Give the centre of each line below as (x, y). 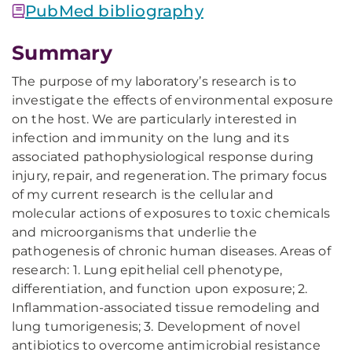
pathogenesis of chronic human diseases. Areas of (171, 251)
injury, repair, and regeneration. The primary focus (170, 176)
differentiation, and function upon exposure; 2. (160, 289)
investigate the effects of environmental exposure (172, 100)
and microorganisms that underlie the (134, 232)
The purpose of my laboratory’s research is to (154, 81)
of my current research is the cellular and (143, 194)
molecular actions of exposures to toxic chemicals (171, 213)
